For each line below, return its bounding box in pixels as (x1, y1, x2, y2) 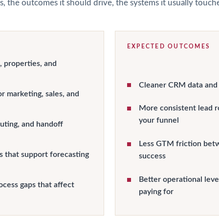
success (139, 152, 166, 160)
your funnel (139, 116, 179, 125)
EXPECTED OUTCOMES (127, 44, 211, 49)
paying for (139, 188, 174, 196)
